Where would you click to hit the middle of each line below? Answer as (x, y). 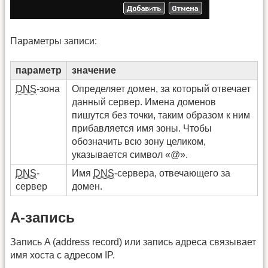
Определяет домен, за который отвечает (161, 89)
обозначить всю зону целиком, (139, 141)
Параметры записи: (54, 41)
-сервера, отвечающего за (172, 173)
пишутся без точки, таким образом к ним (161, 115)
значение (94, 70)
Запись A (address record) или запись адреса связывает (133, 242)
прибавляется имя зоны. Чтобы (142, 128)
